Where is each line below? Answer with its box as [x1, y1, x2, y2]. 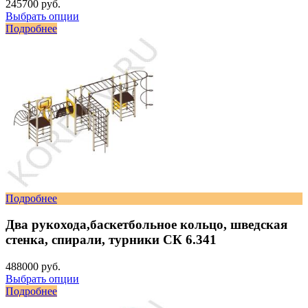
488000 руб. [5, 260, 60, 272]
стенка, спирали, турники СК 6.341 [5, 232, 217, 247]
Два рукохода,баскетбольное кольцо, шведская [5, 217, 287, 232]
